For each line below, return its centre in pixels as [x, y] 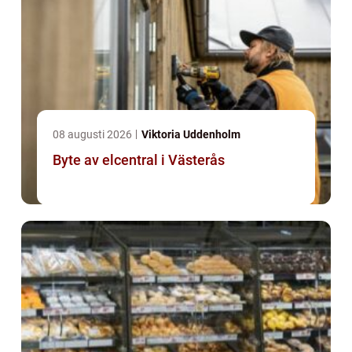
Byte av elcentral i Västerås [139, 160]
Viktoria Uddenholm [191, 135]
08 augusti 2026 [93, 135]
